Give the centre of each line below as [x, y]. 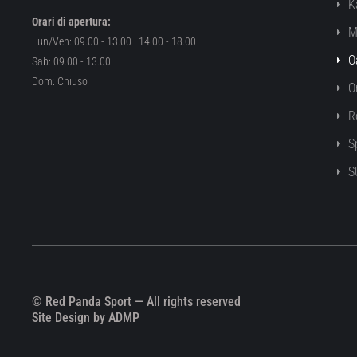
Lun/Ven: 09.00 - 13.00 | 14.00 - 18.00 [114, 42]
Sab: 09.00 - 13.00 [71, 62]
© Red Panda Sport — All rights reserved [136, 302]
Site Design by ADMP [86, 318]
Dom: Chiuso [60, 82]
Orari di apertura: [71, 22]
